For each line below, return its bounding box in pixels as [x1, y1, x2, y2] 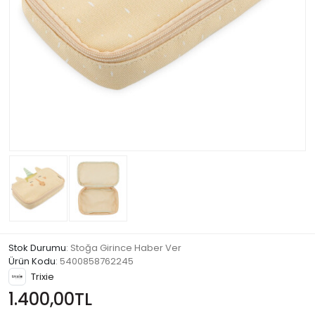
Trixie [31, 269, 54, 283]
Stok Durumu [8, 241, 66, 255]
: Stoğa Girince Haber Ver [66, 241, 181, 255]
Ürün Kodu [8, 255, 56, 269]
